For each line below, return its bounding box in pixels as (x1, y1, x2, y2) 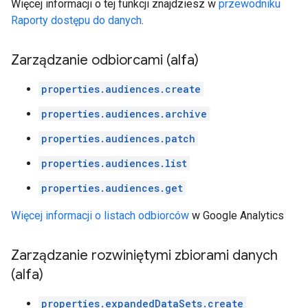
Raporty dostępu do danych (11, 14, 142, 27)
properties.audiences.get (41, 181, 183, 195)
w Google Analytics (189, 209, 284, 222)
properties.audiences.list (41, 157, 187, 170)
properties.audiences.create (41, 82, 201, 96)
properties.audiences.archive (41, 107, 207, 120)
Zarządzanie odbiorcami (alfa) (11, 52, 199, 69)
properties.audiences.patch (41, 132, 195, 145)
